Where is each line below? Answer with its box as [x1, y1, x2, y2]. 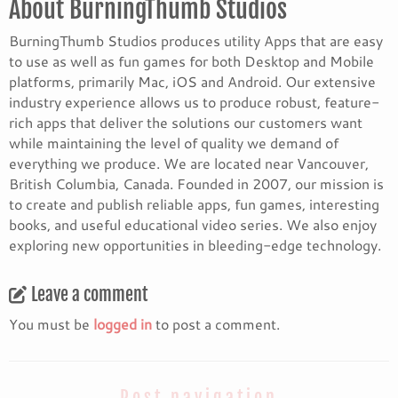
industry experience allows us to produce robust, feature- [9, 92, 379, 112]
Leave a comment [31, 283, 147, 306]
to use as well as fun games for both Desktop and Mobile [9, 51, 374, 71]
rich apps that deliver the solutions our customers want [9, 112, 362, 132]
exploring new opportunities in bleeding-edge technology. [9, 235, 381, 255]
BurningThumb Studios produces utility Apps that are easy [9, 30, 383, 51]
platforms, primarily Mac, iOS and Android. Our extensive [9, 71, 376, 92]
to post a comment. [152, 314, 280, 334]
